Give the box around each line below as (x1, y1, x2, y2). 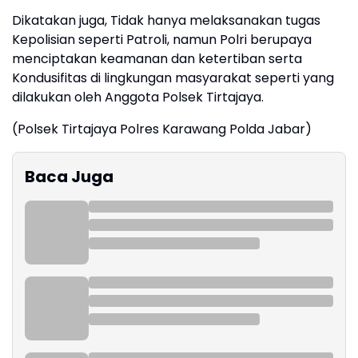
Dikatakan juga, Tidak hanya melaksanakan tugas (12, 11, 320, 30)
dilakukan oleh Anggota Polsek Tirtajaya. (12, 88, 264, 106)
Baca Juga (25, 165, 113, 188)
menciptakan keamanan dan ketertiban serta (12, 50, 302, 68)
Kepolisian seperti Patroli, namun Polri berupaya (12, 30, 312, 49)
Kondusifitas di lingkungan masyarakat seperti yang (12, 69, 334, 87)
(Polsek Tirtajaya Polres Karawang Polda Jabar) (12, 120, 312, 138)
